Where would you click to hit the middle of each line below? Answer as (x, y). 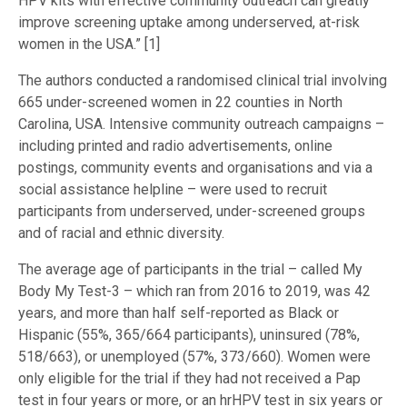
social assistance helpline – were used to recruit (173, 189)
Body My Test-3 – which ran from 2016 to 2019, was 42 (194, 291)
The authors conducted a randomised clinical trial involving (203, 80)
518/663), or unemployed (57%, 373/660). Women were (194, 356)
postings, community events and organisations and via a (195, 167)
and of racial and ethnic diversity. (121, 233)
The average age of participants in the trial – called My (190, 269)
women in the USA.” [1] (89, 44)
